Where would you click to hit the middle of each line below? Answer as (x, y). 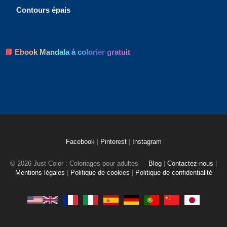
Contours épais (43, 10)
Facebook (81, 142)
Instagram (147, 142)
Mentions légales (40, 173)
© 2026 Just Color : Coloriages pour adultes (75, 163)
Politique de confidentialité (174, 173)
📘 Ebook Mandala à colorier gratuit (68, 52)
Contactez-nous (190, 163)
